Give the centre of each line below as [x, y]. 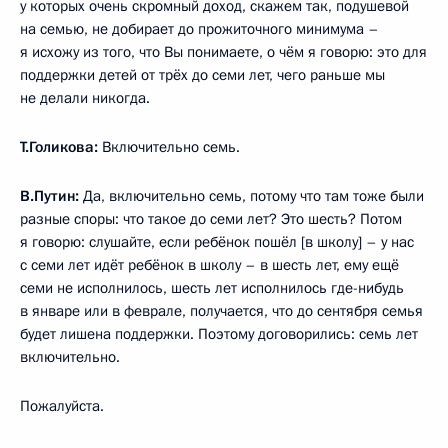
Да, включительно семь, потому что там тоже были [251, 195]
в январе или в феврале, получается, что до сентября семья [221, 310]
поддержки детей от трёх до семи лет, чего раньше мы [202, 74]
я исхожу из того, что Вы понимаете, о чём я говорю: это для [223, 51]
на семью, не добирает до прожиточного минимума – [199, 28]
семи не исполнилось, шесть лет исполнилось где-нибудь [212, 287]
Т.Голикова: [59, 146]
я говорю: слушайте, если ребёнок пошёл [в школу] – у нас [217, 241]
